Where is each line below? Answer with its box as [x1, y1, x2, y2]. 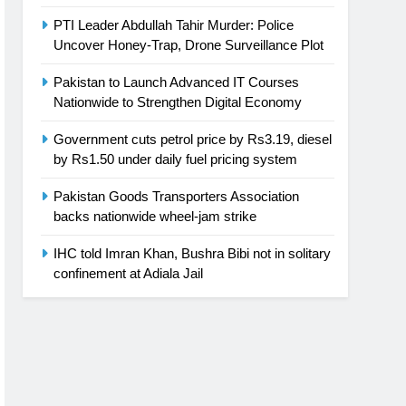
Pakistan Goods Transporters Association [53, 188, 299, 204]
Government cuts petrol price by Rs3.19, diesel [53, 130, 332, 147]
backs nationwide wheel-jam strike [53, 208, 256, 224]
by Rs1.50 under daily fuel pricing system [53, 150, 297, 167]
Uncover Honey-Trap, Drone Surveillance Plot [53, 36, 324, 53]
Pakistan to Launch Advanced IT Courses [53, 73, 299, 90]
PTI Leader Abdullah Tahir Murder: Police [53, 16, 294, 33]
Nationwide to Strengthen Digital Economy [53, 93, 302, 110]
